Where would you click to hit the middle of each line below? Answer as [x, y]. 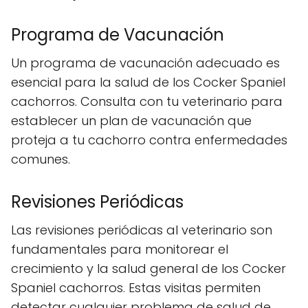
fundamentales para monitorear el [120, 249]
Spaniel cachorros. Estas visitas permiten [136, 288]
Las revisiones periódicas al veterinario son [142, 230]
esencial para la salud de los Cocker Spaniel [148, 82]
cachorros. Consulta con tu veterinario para [147, 101]
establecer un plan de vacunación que [131, 121]
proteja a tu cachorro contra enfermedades [149, 140]
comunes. [41, 159]
